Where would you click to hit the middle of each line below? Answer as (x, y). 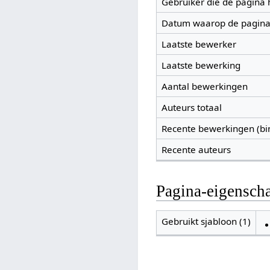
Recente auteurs (196, 150)
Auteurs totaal (191, 108)
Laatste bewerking (201, 65)
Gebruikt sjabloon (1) (206, 221)
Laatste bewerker (199, 44)
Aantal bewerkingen (204, 86)
